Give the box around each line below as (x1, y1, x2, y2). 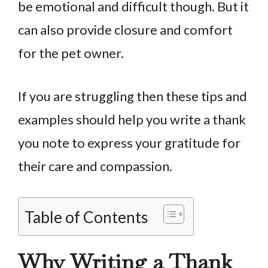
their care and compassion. (18, 158, 172, 175)
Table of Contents (25, 208, 148, 227)
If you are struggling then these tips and (18, 88, 247, 105)
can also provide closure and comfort (18, 22, 233, 38)
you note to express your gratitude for (18, 135, 240, 151)
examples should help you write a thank (18, 111, 246, 128)
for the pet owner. (18, 45, 124, 62)
